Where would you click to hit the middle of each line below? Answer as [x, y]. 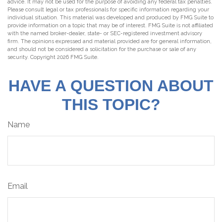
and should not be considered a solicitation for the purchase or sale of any [102, 49]
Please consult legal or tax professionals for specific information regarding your [108, 10]
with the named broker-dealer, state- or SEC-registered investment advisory [105, 33]
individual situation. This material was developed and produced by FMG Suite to [111, 18]
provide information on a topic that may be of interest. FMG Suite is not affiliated [110, 26]
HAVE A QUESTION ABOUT [111, 86]
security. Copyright [32, 57]
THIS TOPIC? [111, 105]
